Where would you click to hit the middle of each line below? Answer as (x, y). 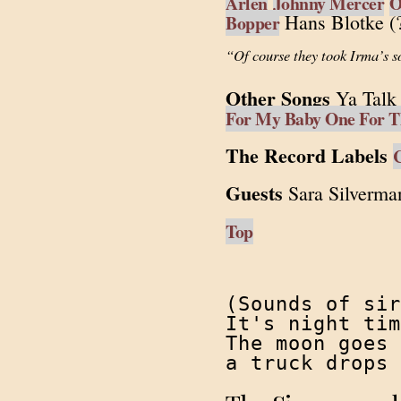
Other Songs (278, 98)
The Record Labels (307, 155)
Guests (254, 193)
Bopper (252, 23)
